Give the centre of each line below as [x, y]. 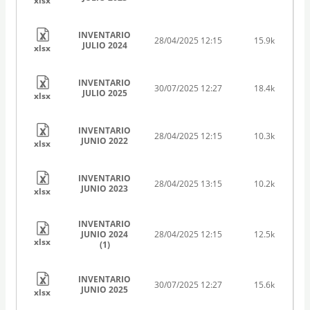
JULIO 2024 [104, 45]
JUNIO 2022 [105, 140]
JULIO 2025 [104, 93]
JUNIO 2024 [105, 234]
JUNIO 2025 [105, 289]
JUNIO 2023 [105, 188]
